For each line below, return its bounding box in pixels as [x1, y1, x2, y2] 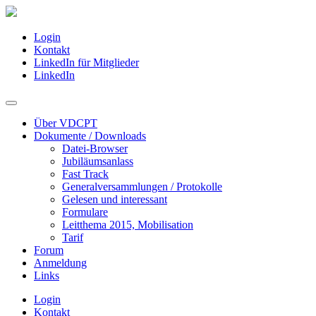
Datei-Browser [62, 142, 128, 154]
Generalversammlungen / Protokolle [62, 181, 222, 193]
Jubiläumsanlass [62, 155, 133, 167]
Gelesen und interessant [62, 193, 167, 205]
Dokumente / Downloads [34, 130, 146, 142]
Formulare [62, 206, 108, 218]
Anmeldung [34, 257, 87, 269]
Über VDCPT [34, 117, 97, 129]
